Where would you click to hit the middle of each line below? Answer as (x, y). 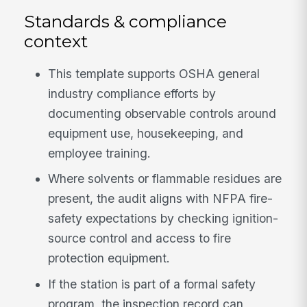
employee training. (100, 153)
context (56, 41)
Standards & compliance (126, 21)
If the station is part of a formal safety (152, 284)
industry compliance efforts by (132, 93)
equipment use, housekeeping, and (146, 133)
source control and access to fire (140, 238)
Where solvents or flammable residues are (165, 179)
